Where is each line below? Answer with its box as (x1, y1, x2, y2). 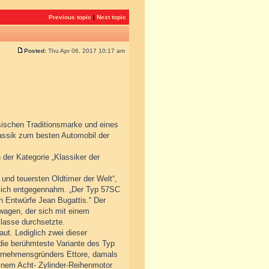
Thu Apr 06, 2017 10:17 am (46, 47, 127, 54)
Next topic (97, 14, 126, 20)
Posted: (24, 47, 46, 54)
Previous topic (49, 14, 91, 20)
